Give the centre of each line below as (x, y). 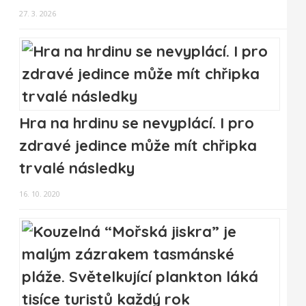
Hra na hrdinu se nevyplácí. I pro (137, 123)
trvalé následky (77, 168)
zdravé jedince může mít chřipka (138, 146)
